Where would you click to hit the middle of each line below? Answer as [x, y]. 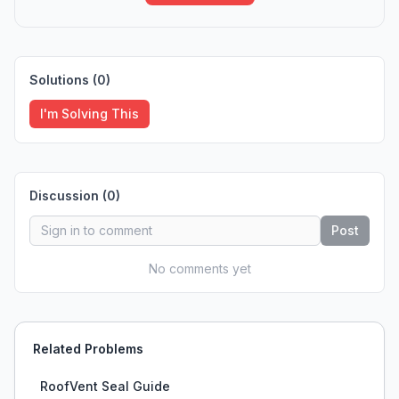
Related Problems [88, 349]
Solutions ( [63, 80]
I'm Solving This [90, 114]
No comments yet [199, 269]
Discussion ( [68, 195]
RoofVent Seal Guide [105, 386]
